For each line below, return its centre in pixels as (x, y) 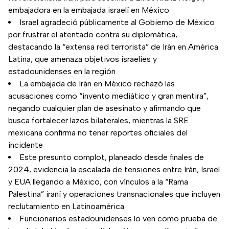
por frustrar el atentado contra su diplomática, (93, 34)
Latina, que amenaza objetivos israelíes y (83, 59)
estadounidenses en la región (62, 71)
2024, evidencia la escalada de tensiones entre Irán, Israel (114, 169)
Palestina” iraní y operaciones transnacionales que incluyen (114, 194)
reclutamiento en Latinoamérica (66, 206)
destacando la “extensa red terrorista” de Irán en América (113, 47)
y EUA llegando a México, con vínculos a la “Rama (98, 181)
